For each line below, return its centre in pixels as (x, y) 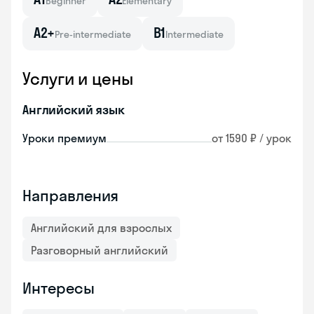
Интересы (59, 288)
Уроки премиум (64, 138)
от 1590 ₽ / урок (252, 138)
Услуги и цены (78, 78)
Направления (71, 196)
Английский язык (74, 110)
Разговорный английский (100, 250)
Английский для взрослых (101, 228)
